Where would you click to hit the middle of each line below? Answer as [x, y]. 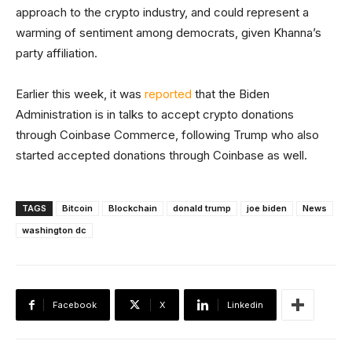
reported [168, 94]
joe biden [267, 209]
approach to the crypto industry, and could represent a [162, 13]
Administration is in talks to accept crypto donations [155, 115]
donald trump [202, 209]
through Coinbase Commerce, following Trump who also [167, 135]
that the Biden [231, 94]
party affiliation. [57, 53]
